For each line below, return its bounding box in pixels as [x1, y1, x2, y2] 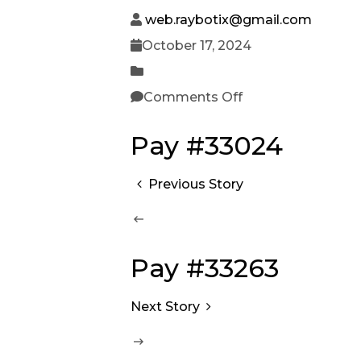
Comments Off [143, 89, 243, 105]
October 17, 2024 [142, 37, 251, 53]
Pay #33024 [131, 129, 283, 161]
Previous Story [148, 176, 244, 192]
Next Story [131, 298, 200, 314]
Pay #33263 [131, 251, 279, 284]
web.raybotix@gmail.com [145, 11, 312, 27]
